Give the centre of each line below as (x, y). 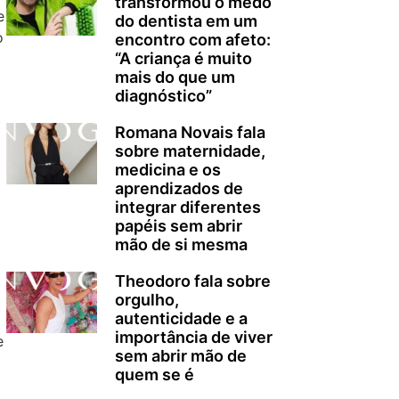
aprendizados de (179, 189)
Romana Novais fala (190, 133)
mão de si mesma (181, 245)
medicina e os (167, 170)
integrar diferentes (187, 208)
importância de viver (193, 338)
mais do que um (175, 77)
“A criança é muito (183, 59)
